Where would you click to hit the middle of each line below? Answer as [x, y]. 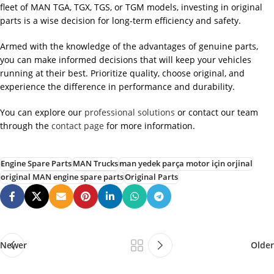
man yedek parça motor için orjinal [186, 164]
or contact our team [217, 113]
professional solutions [130, 113]
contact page [78, 126]
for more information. [150, 126]
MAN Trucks [95, 164]
